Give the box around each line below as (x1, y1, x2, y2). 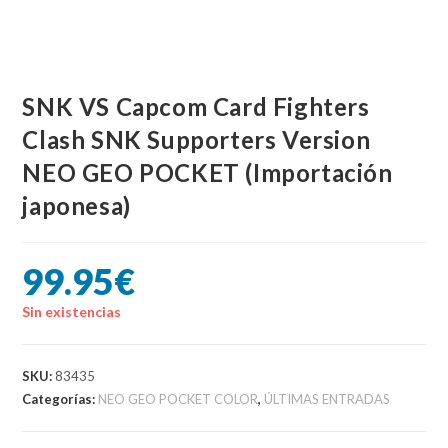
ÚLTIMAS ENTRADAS (264, 391, 391, 407)
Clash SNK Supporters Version (22, 125, 371, 154)
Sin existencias (22, 303, 122, 320)
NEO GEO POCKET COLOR (98, 391, 259, 407)
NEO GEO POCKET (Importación (22, 158, 393, 187)
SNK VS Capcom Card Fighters (22, 92, 370, 121)
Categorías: (22, 391, 99, 407)
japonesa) (22, 191, 131, 220)
